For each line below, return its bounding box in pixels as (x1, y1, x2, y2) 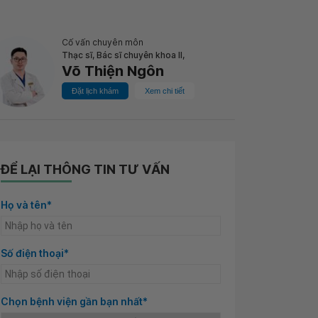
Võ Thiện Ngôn (62, 62, 164, 79)
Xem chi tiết (145, 87, 185, 95)
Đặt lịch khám (72, 87, 119, 95)
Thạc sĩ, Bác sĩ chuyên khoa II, (62, 50, 185, 60)
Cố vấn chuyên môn (62, 37, 143, 48)
